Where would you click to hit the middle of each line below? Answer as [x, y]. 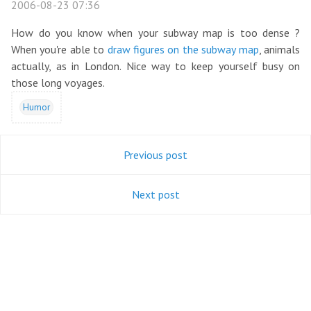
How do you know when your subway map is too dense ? [155, 33]
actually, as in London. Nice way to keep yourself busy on [155, 66]
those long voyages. [58, 83]
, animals [279, 49]
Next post [155, 194]
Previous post [155, 155]
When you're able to [59, 49]
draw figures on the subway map [183, 49]
